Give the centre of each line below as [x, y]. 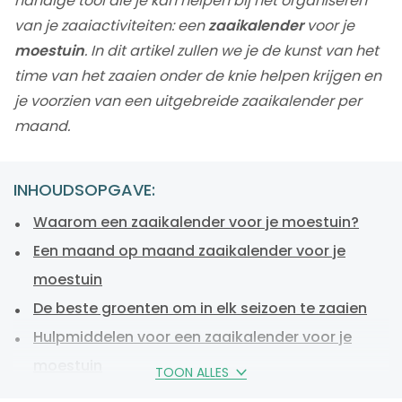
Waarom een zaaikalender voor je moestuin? [196, 223]
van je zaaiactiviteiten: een [111, 26]
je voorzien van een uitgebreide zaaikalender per [188, 101]
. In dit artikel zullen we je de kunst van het [232, 51]
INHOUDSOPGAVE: [84, 190]
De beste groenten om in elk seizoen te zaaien [200, 309]
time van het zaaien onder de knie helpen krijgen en [198, 76]
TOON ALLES [192, 373]
